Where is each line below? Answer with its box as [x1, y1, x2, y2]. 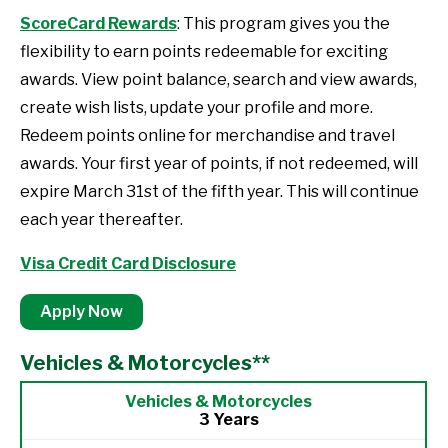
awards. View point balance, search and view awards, [20, 70, 417, 89]
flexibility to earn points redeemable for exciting [20, 42, 388, 61]
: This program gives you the [177, 14, 390, 33]
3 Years [198, 410, 259, 429]
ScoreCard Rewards [20, 14, 177, 33]
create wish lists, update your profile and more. [20, 98, 373, 117]
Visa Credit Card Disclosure [20, 254, 236, 273]
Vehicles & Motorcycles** [20, 351, 270, 375]
